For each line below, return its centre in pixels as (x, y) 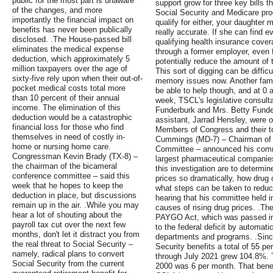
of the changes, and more (57, 10)
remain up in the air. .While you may (76, 205)
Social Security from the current (68, 264)
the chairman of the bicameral (65, 166)
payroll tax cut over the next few (69, 225)
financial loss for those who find (68, 127)
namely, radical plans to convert (68, 254)
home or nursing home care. (62, 147)
